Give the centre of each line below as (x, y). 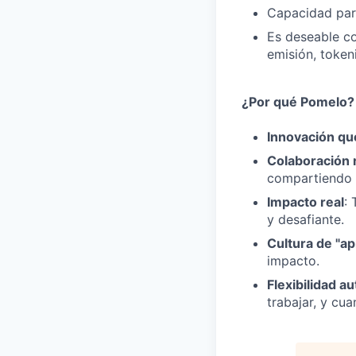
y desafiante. (306, 219)
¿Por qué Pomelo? (298, 102)
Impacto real (306, 202)
